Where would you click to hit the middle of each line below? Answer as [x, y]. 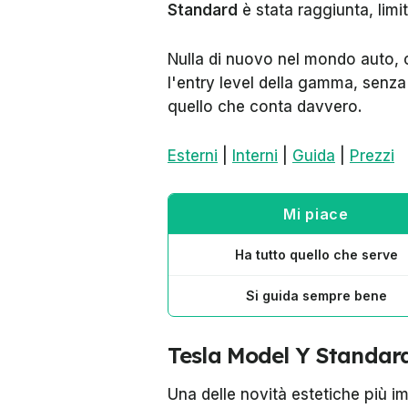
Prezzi [372, 156]
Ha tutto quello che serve [316, 255]
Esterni [193, 156]
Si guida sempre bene [316, 296]
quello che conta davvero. [265, 107]
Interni [255, 156]
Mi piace [316, 214]
